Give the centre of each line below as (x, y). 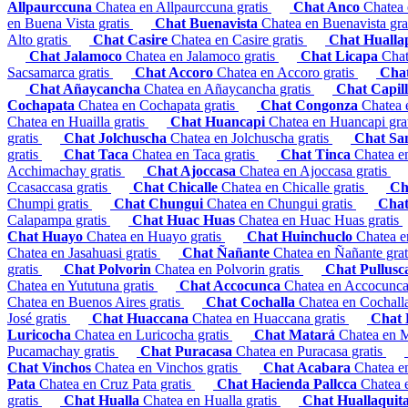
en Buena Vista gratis (70, 24)
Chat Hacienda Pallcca (289, 384)
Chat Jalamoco (77, 56)
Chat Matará (296, 335)
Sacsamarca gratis (60, 73)
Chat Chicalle (177, 188)
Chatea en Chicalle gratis (295, 188)
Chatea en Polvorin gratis (229, 270)
